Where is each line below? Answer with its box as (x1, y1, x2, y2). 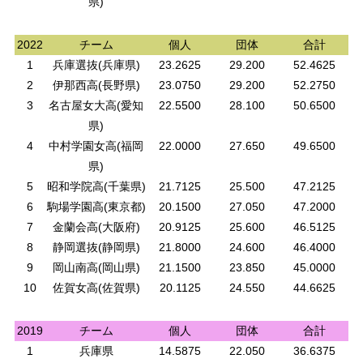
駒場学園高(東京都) (46, 199, 146, 213)
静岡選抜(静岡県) (52, 240, 140, 254)
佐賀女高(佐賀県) (52, 280, 140, 294)
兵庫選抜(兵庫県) (52, 58, 140, 71)
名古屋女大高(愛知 (49, 98, 144, 112)
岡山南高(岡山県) (52, 260, 140, 274)
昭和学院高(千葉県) (46, 179, 146, 193)
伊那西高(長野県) (52, 78, 140, 92)
